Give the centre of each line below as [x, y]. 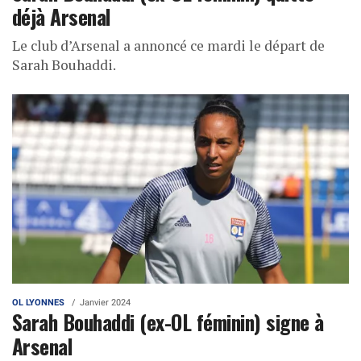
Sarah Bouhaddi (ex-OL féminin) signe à [168, 321]
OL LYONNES [38, 302]
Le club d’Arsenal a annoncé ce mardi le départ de [168, 45]
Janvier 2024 [105, 302]
